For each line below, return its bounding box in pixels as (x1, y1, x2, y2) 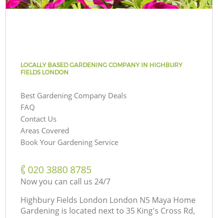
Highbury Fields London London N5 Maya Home (20, 194, 196, 205)
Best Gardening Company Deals (20, 90, 127, 100)
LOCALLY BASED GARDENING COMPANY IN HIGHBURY (20, 61, 183, 69)
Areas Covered (20, 125, 70, 135)
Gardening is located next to (20, 205, 125, 216)
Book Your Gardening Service (20, 137, 119, 147)
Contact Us (20, 113, 57, 124)
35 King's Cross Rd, (126, 205, 196, 216)
